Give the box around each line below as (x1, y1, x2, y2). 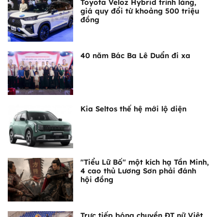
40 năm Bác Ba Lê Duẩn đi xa (80, 51, 190, 61)
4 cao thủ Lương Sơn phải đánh (80, 166, 196, 176)
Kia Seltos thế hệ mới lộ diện (80, 104, 186, 114)
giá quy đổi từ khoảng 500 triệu (80, 6, 199, 16)
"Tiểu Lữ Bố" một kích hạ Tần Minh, (80, 157, 209, 167)
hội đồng (80, 175, 113, 185)
